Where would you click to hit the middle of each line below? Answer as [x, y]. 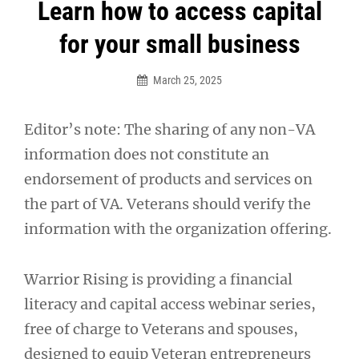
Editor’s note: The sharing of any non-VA [169, 129]
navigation [74, 40]
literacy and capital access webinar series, [170, 304]
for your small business [179, 44]
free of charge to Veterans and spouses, [161, 329]
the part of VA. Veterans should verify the [167, 204]
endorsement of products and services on [168, 179]
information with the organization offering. [178, 229]
